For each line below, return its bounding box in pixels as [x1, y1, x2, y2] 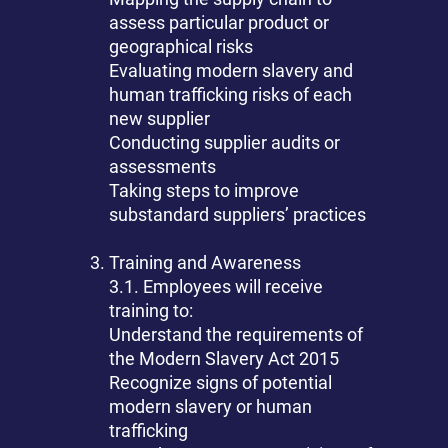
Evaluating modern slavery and [109, 60, 354, 82]
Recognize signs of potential [109, 372, 333, 394]
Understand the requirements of [109, 324, 364, 346]
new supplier [109, 108, 211, 130]
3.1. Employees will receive [109, 276, 324, 298]
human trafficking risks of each [109, 84, 353, 106]
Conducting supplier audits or [109, 132, 341, 154]
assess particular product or [109, 12, 330, 34]
